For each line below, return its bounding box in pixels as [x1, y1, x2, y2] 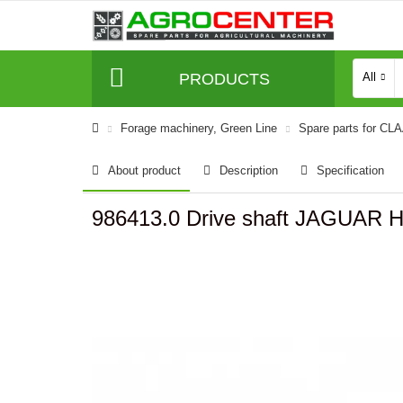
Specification [317, 164, 384, 177]
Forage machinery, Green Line [121, 121, 277, 135]
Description [219, 164, 278, 177]
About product [108, 164, 181, 177]
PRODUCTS [178, 69, 270, 88]
